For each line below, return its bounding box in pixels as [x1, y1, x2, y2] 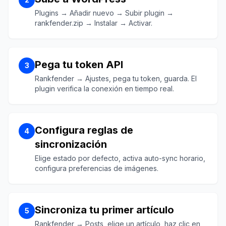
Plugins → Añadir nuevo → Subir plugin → [35, 9, 174, 17]
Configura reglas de [35, 124, 133, 136]
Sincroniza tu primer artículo [35, 204, 174, 216]
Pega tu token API [35, 59, 123, 71]
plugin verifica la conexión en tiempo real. [35, 84, 174, 93]
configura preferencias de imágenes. [35, 164, 158, 173]
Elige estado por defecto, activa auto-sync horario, [35, 154, 205, 162]
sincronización [35, 138, 107, 150]
